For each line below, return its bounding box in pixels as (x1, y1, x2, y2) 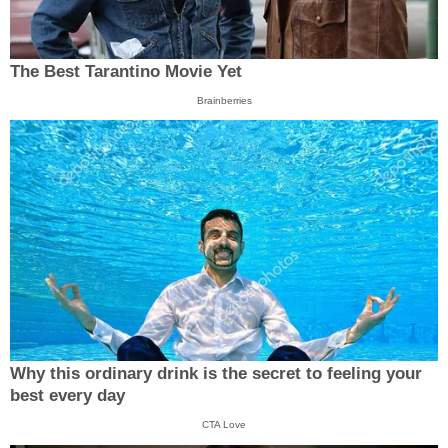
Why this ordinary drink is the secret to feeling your (10, 364, 422, 384)
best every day (10, 386, 125, 406)
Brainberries (196, 94, 252, 106)
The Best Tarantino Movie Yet (10, 61, 242, 81)
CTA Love (202, 419, 246, 431)
